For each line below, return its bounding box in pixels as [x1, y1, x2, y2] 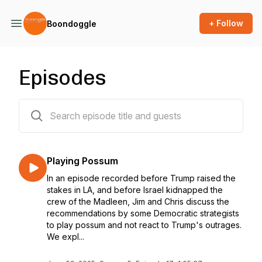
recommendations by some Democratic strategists [47, 208, 239, 218]
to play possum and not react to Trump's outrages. [47, 220, 242, 230]
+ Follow [209, 18, 243, 28]
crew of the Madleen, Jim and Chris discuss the [47, 196, 229, 206]
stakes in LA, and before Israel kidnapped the [47, 185, 223, 195]
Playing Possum [47, 155, 118, 167]
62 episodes [18, 101, 67, 111]
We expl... [47, 232, 84, 242]
